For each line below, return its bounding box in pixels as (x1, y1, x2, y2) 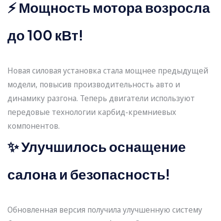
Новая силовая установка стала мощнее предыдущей (7, 65, 208, 76)
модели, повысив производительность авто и (7, 79, 180, 90)
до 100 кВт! (7, 26, 83, 44)
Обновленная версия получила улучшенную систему (7, 204, 202, 216)
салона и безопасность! (7, 165, 170, 183)
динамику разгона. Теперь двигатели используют (7, 93, 195, 104)
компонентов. (7, 120, 60, 132)
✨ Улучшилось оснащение (7, 138, 186, 155)
